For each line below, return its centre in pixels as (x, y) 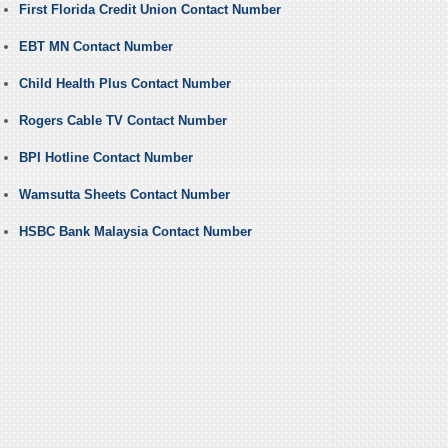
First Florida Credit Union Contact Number (149, 10)
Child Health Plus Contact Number (124, 84)
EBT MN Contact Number (95, 47)
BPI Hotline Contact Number (105, 158)
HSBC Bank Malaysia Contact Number (135, 232)
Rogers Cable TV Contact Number (122, 121)
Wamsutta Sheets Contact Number (124, 195)
